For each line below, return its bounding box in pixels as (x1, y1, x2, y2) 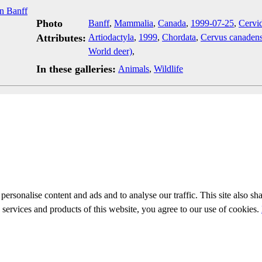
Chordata (162, 32, 196, 42)
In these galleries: (36, 63, 116, 75)
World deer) (88, 46, 132, 56)
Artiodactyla (88, 32, 134, 42)
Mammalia (114, 18, 153, 28)
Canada (158, 18, 186, 28)
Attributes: (36, 32, 86, 44)
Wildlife (154, 64, 183, 74)
